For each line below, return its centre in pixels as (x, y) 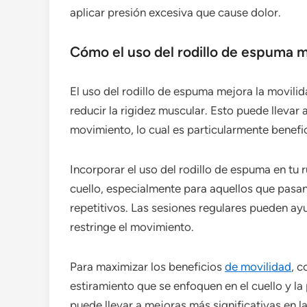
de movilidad (258, 267)
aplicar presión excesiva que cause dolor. (175, 12)
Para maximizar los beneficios (147, 267)
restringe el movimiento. (132, 227)
